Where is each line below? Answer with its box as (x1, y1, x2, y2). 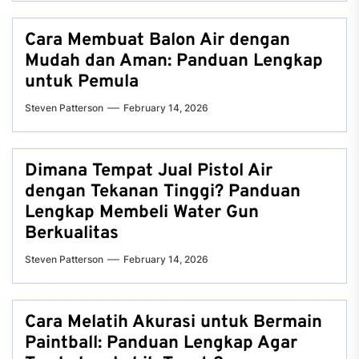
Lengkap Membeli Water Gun (25, 202, 259, 224)
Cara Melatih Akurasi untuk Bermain (25, 312, 322, 334)
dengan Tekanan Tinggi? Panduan (25, 181, 301, 204)
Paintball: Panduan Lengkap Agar (25, 333, 297, 355)
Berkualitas (25, 223, 119, 245)
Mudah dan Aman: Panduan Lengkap (25, 50, 323, 73)
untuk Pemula (25, 71, 139, 94)
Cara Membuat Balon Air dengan (25, 30, 290, 52)
